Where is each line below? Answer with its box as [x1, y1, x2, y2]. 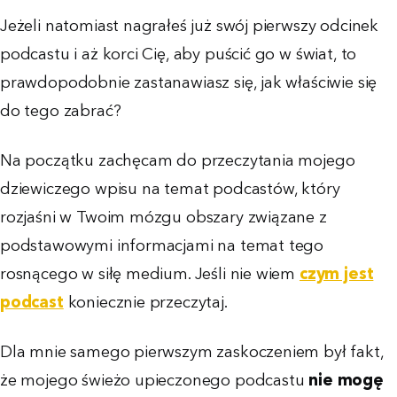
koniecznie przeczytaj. [63, 295, 228, 312]
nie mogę [308, 373, 384, 390]
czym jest [299, 267, 374, 284]
